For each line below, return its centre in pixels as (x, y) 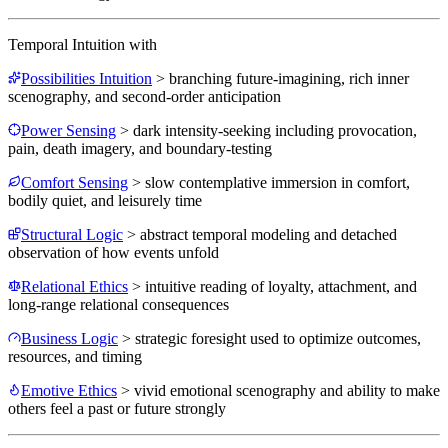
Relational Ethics (74, 287)
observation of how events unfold (113, 253)
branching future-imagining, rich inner (289, 79)
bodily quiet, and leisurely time (105, 201)
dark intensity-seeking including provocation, (275, 131)
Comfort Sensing (74, 183)
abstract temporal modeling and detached (268, 235)
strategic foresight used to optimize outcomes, (278, 339)
